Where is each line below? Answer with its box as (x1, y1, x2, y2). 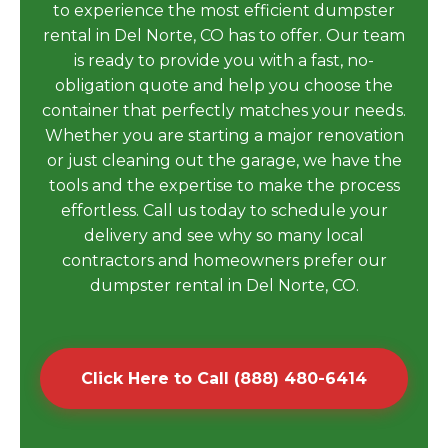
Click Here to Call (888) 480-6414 (81, 369, 367, 388)
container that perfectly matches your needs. (42, 101, 406, 120)
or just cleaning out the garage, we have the (46, 151, 402, 170)
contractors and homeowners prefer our (61, 251, 387, 270)
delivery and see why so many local (84, 226, 364, 245)
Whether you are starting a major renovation (44, 126, 404, 145)
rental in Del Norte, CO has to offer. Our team (43, 26, 405, 45)
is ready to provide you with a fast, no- (74, 51, 374, 70)
